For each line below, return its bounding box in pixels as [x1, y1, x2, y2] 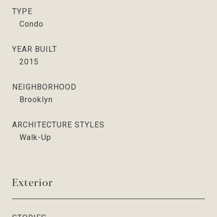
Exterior [12, 174, 53, 189]
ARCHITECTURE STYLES [12, 120, 105, 129]
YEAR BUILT [12, 44, 57, 54]
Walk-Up [19, 132, 51, 142]
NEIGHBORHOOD [12, 82, 77, 92]
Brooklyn [19, 94, 53, 104]
